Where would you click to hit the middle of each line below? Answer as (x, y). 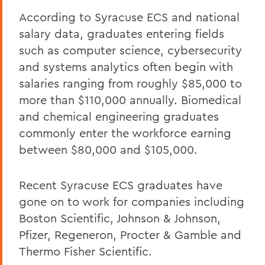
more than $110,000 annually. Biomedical (130, 100)
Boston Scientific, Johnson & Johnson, (120, 218)
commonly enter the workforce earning (125, 133)
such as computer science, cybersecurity (130, 50)
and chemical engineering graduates (119, 116)
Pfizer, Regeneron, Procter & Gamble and (130, 235)
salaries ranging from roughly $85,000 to (130, 83)
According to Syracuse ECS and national (129, 17)
